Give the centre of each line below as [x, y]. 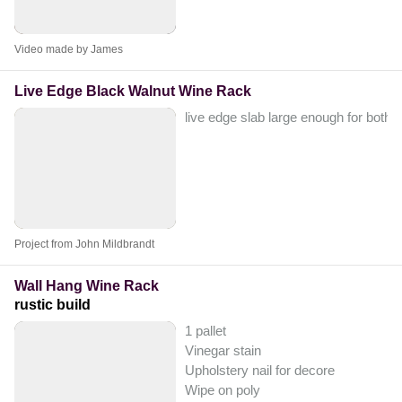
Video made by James [69, 50]
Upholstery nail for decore [260, 371]
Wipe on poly [223, 390]
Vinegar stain [223, 351]
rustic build [52, 305]
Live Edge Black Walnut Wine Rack [133, 92]
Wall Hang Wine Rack [87, 286]
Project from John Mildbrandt [84, 245]
